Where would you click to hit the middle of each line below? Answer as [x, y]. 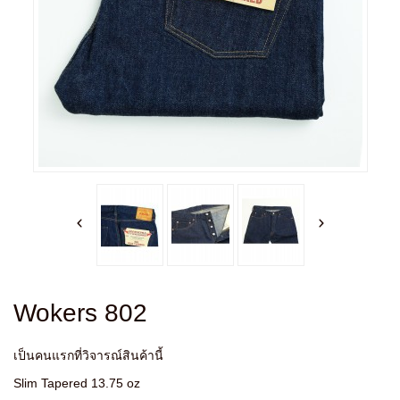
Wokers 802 [80, 313]
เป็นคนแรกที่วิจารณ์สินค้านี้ [88, 356]
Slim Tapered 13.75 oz [77, 383]
